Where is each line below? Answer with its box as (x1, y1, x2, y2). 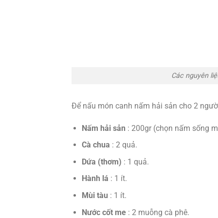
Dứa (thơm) (81, 157, 124, 166)
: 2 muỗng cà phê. (127, 207, 189, 217)
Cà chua (81, 140, 112, 150)
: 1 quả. (123, 157, 149, 166)
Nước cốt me (81, 207, 128, 217)
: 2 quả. (111, 140, 137, 150)
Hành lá (81, 174, 110, 183)
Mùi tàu (81, 191, 110, 200)
